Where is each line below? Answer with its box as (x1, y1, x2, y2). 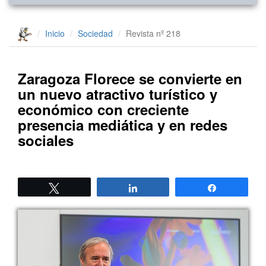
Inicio (45, 27, 65, 39)
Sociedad (78, 27, 113, 39)
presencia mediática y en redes (18, 115, 227, 135)
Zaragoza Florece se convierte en (18, 68, 242, 89)
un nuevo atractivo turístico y (18, 84, 217, 104)
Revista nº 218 (126, 27, 180, 39)
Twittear (66, 183, 97, 192)
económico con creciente (18, 99, 189, 120)
